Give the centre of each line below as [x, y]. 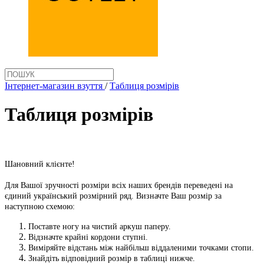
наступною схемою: [40, 206]
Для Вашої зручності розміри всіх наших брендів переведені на [119, 185]
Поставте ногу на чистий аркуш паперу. [100, 226]
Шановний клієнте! [40, 164]
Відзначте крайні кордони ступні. [88, 237]
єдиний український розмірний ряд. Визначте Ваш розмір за [113, 196]
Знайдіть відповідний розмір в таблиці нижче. [112, 258]
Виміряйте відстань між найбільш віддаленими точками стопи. [141, 247]
